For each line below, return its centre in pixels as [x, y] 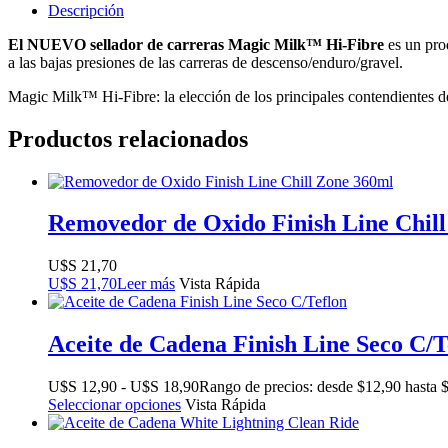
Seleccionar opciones [114, 405]
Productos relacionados [128, 138]
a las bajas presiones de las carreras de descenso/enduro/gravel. [205, 62]
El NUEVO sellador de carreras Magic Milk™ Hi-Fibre [196, 44]
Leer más [146, 284]
